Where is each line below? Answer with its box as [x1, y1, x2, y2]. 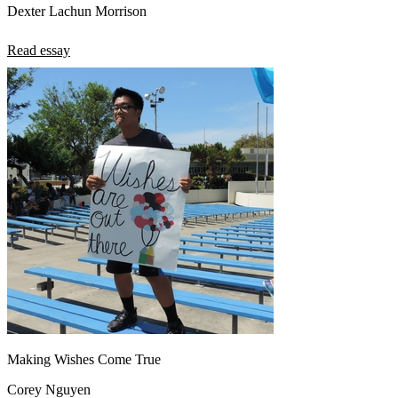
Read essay [7, 42, 70, 58]
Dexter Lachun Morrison [7, 3, 147, 19]
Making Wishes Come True [7, 351, 161, 367]
